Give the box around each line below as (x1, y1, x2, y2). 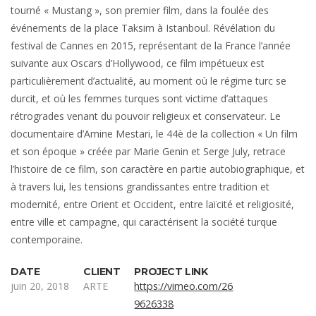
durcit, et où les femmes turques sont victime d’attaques (11, 92, 268, 106)
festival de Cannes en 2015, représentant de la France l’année (11, 39, 291, 53)
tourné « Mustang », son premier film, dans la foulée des (11, 4, 269, 18)
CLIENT (83, 265, 121, 279)
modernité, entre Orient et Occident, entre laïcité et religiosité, (11, 197, 294, 212)
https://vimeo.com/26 (134, 279, 233, 293)
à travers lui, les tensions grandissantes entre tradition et (11, 180, 269, 194)
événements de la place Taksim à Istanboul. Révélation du (11, 21, 275, 35)
